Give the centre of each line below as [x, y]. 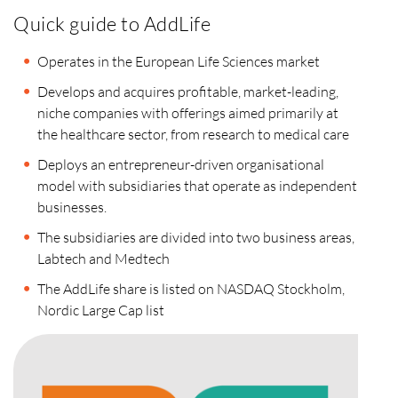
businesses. [72, 207]
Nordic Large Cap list [101, 310]
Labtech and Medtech [103, 259]
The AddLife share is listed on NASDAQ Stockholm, [191, 289]
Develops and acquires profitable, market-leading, [188, 92]
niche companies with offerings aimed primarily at [188, 113]
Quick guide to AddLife [112, 24]
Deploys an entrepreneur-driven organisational [181, 165]
